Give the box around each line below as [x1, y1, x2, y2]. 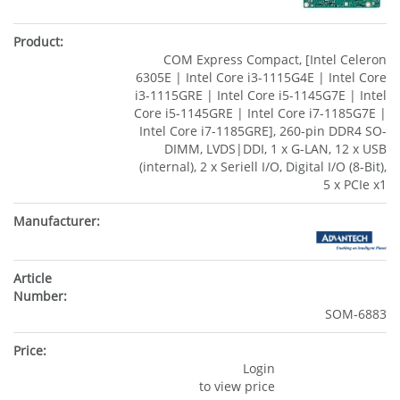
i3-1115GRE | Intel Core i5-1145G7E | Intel [135, 87, 387, 104]
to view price [198, 377, 275, 395]
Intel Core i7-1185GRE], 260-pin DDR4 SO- [139, 122, 387, 140]
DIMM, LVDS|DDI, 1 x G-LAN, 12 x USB [164, 140, 387, 158]
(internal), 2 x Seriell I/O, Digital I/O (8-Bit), [139, 158, 387, 176]
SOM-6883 [325, 304, 387, 322]
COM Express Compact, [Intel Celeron [163, 51, 387, 69]
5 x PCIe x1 [323, 176, 387, 194]
